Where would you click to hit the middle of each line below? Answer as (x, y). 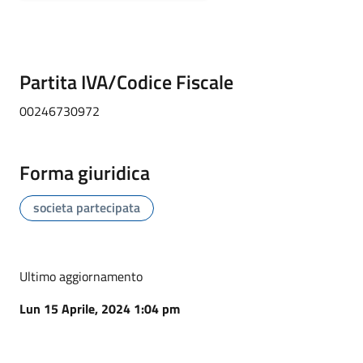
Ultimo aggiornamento (81, 277)
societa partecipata (87, 208)
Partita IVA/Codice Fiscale (126, 82)
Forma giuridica (85, 173)
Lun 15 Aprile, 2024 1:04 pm (100, 309)
